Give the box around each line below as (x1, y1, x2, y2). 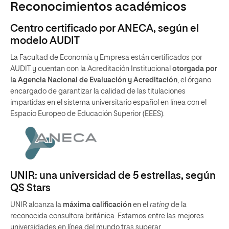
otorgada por (171, 65, 217, 73)
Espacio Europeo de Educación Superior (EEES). (10, 110, 165, 118)
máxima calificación (61, 201, 131, 209)
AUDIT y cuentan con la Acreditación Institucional (10, 65, 171, 73)
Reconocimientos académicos (10, 1, 187, 13)
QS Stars (10, 183, 51, 194)
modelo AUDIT (10, 36, 80, 46)
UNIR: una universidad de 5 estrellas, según (10, 171, 216, 181)
